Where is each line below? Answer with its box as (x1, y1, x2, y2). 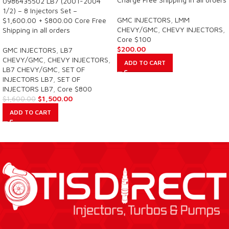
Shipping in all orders (3, 26, 70, 35)
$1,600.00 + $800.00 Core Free (3, 16, 106, 25)
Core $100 (117, 35, 151, 44)
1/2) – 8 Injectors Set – (3, 6, 77, 15)
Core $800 (57, 84, 92, 94)
